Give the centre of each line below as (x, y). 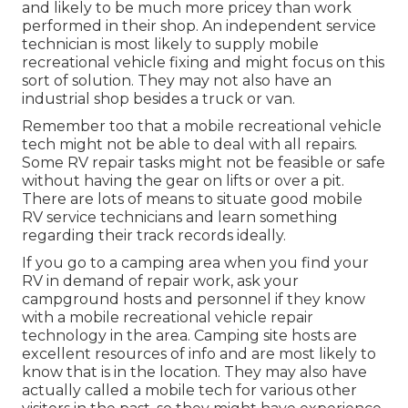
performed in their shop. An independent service (199, 26)
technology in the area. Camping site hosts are (189, 336)
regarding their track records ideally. (154, 236)
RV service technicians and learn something (180, 218)
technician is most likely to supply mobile (170, 45)
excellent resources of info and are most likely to (199, 354)
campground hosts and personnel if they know (194, 300)
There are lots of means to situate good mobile (192, 199)
